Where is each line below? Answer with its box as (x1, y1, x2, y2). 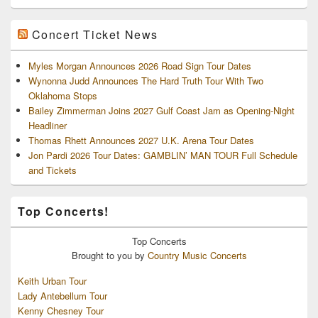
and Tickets (28, 163, 77, 177)
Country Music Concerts (147, 248, 247, 262)
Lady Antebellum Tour (18, 288, 107, 302)
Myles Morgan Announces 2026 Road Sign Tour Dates (28, 58, 251, 72)
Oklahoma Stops (28, 88, 97, 102)
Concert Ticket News (31, 26, 159, 43)
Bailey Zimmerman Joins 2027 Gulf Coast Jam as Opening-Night (28, 103, 295, 117)
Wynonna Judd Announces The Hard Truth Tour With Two (28, 73, 263, 87)
